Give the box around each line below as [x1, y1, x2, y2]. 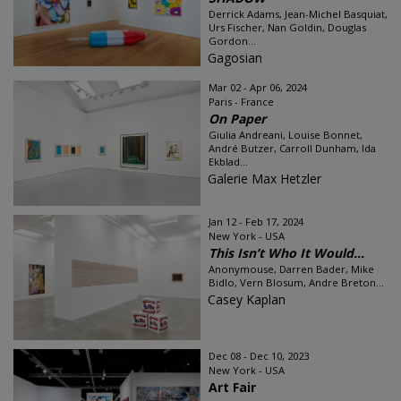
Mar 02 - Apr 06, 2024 [209, 81, 307, 94]
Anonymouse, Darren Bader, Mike [209, 262, 374, 276]
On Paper [209, 110, 266, 127]
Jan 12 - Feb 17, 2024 [209, 215, 303, 228]
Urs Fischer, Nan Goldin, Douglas [209, 21, 366, 34]
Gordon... [209, 34, 256, 47]
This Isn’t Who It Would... [209, 244, 364, 261]
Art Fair [209, 379, 256, 396]
